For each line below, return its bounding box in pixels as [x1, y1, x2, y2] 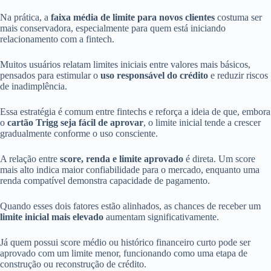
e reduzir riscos [208, 70, 268, 81]
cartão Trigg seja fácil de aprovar [7, 117, 143, 128]
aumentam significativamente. [103, 212, 219, 223]
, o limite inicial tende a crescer [143, 117, 261, 128]
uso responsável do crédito [100, 70, 208, 81]
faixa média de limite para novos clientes [51, 12, 215, 23]
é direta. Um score [183, 154, 255, 165]
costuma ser [215, 12, 262, 23]
